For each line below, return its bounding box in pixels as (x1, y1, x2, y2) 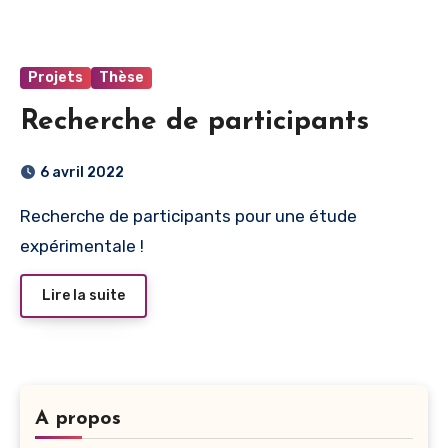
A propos (35, 409, 121, 430)
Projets (28, 69, 83, 87)
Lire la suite (42, 286, 125, 304)
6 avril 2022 (40, 164, 124, 182)
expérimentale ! (20, 236, 144, 257)
